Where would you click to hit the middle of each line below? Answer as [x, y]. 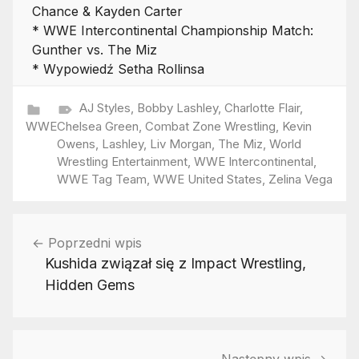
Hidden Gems [90, 284]
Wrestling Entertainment [122, 161]
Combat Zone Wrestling [210, 126]
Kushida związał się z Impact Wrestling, [175, 263]
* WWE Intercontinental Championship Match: [173, 30]
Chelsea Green [98, 126]
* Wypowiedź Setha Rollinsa [118, 69]
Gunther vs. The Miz [95, 49]
